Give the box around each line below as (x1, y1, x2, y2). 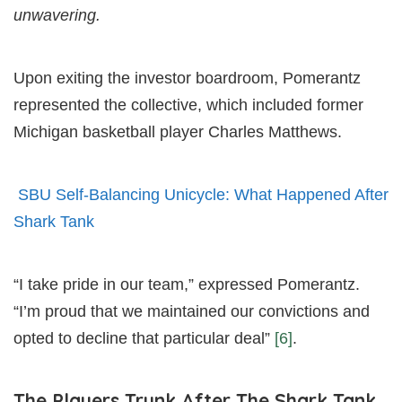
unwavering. (13, 6, 100, 25)
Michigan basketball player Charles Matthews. (13, 123, 342, 142)
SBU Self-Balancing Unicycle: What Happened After (18, 186, 389, 205)
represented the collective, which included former (13, 96, 363, 115)
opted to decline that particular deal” (13, 329, 275, 348)
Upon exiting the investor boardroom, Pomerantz (13, 69, 361, 88)
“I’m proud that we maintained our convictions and (13, 302, 370, 321)
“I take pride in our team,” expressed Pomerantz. (13, 275, 360, 294)
